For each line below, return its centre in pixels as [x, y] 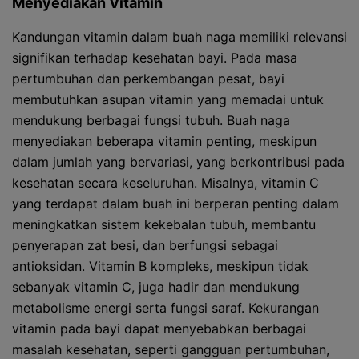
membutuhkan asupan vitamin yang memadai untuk [168, 99]
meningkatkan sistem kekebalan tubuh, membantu [164, 224]
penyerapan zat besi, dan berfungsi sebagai [145, 245]
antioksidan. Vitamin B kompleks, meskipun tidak [160, 266]
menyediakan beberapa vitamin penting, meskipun [164, 141]
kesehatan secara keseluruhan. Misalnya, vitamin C [165, 183]
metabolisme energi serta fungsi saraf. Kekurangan [165, 308]
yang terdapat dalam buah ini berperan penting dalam [175, 204]
